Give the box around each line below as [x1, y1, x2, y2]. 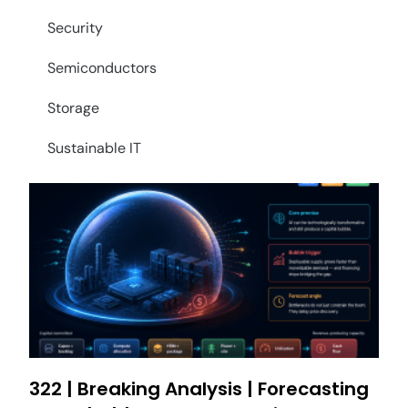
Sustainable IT [47, 138, 141, 158]
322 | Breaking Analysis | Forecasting [29, 376, 369, 403]
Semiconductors [47, 58, 157, 78]
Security [47, 18, 103, 38]
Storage [47, 98, 99, 118]
